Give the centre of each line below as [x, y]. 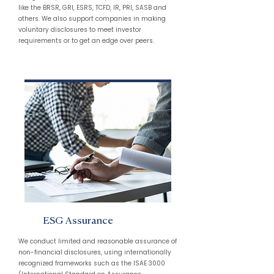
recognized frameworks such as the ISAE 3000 [92, 263]
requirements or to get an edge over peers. [86, 41]
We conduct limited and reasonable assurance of [98, 241]
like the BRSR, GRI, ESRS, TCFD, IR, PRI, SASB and [92, 8]
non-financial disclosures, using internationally [95, 252]
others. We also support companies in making [92, 19]
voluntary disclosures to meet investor [80, 30]
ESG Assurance [78, 221]
